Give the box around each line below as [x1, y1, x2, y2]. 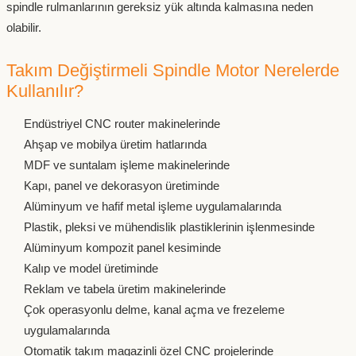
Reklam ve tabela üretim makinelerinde [24, 282, 226, 296]
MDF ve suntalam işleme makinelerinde [24, 158, 230, 172]
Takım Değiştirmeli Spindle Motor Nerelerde [6, 60, 339, 81]
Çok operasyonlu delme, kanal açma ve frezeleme [24, 303, 284, 317]
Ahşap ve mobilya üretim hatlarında [24, 137, 207, 152]
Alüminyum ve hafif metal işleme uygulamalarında [24, 199, 281, 214]
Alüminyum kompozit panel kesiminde [24, 241, 221, 255]
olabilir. [6, 21, 41, 35]
